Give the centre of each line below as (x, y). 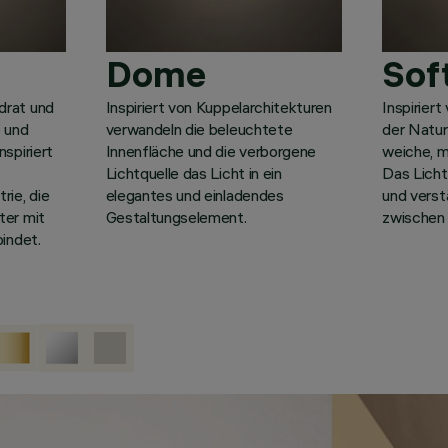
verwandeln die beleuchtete (199, 128)
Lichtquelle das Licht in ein (193, 172)
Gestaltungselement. (176, 216)
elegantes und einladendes (194, 194)
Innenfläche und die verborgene (210, 150)
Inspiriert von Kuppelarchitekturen (218, 106)
